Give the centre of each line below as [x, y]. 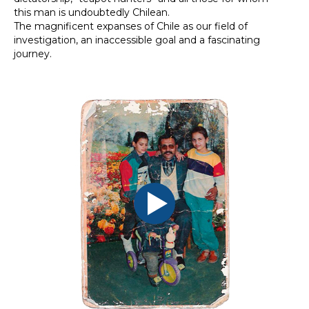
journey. [33, 54]
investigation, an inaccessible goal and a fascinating [137, 40]
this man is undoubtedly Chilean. [92, 12]
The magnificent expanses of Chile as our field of [131, 26]
